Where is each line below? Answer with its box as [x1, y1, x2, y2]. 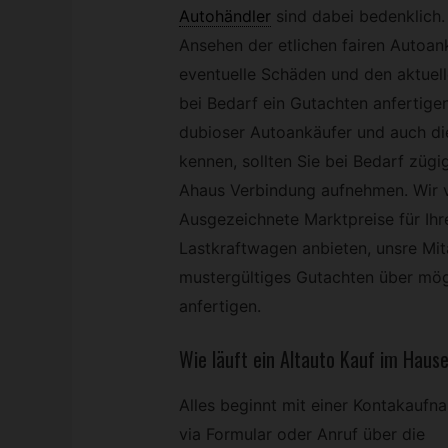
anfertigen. [178, 296, 261, 317]
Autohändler [178, 6, 271, 27]
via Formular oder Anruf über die [178, 423, 425, 444]
